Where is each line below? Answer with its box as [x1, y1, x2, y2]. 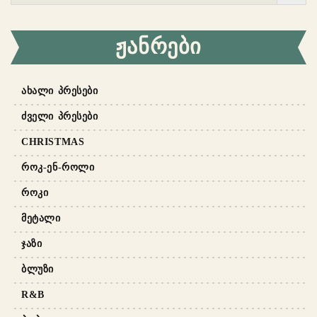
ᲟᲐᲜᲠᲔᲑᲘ [115, 34, 202, 58]
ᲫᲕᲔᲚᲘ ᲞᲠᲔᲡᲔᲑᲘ [21, 110, 98, 122]
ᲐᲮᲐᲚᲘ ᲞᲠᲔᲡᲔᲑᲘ [21, 85, 98, 96]
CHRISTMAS [21, 136, 85, 147]
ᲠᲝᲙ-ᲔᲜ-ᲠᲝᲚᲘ [21, 161, 95, 173]
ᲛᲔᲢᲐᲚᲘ [21, 212, 61, 224]
